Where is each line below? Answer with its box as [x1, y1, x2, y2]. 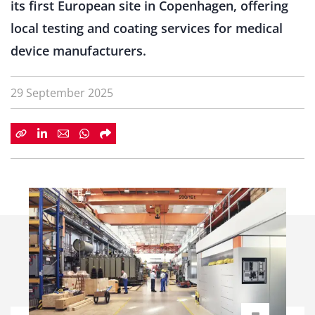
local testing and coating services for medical [11, 20, 283, 37]
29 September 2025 [11, 85, 113, 101]
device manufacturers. [11, 42, 146, 59]
